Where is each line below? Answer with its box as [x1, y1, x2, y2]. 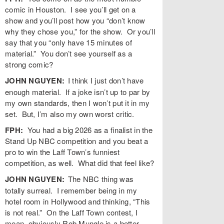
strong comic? [5, 58, 53, 69]
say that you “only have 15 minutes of [5, 36, 132, 47]
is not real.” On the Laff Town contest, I [5, 206, 138, 217]
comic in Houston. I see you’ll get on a [5, 3, 136, 14]
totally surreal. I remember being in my [5, 184, 137, 195]
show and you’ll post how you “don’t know [5, 14, 145, 25]
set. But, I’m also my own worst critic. [5, 108, 134, 119]
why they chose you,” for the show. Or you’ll [5, 25, 155, 36]
